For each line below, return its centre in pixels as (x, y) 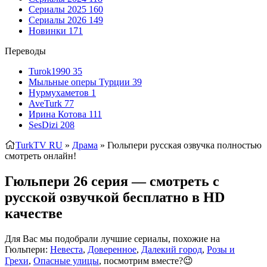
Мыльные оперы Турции (80, 82)
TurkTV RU (39, 145)
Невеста (66, 249)
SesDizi (44, 125)
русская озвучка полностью (205, 145)
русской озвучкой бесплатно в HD (115, 197)
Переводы (25, 51)
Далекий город (172, 249)
